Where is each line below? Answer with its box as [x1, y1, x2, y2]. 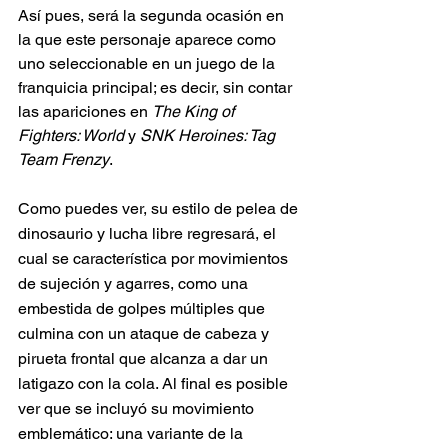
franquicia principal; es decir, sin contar [18, 78, 296, 98]
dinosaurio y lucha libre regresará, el [18, 224, 280, 244]
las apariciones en [18, 102, 152, 122]
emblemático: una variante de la [18, 424, 247, 444]
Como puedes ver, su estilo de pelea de [18, 199, 302, 219]
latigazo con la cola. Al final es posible [18, 374, 292, 394]
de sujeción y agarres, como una [18, 274, 252, 294]
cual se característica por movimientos [18, 249, 292, 269]
